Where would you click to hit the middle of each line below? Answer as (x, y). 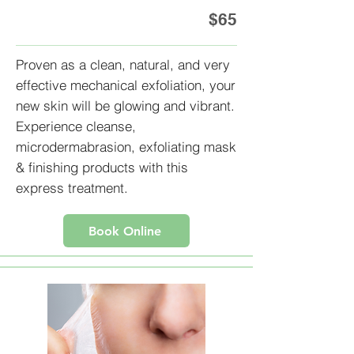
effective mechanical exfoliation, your (126, 85)
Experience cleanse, (76, 126)
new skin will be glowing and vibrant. (125, 105)
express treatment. (72, 188)
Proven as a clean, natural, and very (123, 64)
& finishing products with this (102, 167)
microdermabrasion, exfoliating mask (126, 147)
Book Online (125, 231)
